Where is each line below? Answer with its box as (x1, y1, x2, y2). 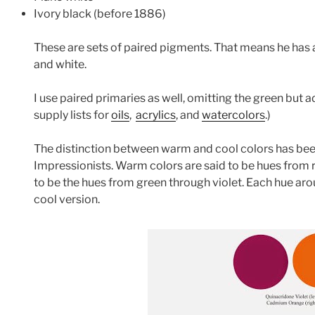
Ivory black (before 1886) (34, 7, 166, 21)
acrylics (136, 108, 176, 122)
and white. (34, 58, 89, 72)
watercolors (202, 108, 265, 122)
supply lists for (34, 108, 111, 122)
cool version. (34, 193, 100, 207)
